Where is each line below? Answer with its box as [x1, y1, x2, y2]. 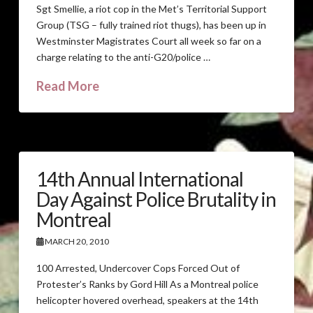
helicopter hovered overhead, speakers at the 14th [36, 294, 259, 307]
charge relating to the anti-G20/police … [36, 50, 210, 63]
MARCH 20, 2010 [43, 235, 109, 247]
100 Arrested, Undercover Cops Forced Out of [36, 262, 240, 275]
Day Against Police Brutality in [36, 187, 277, 211]
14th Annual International [36, 166, 244, 191]
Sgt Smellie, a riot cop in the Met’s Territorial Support [36, 2, 267, 15]
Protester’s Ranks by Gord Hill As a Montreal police [36, 278, 259, 291]
